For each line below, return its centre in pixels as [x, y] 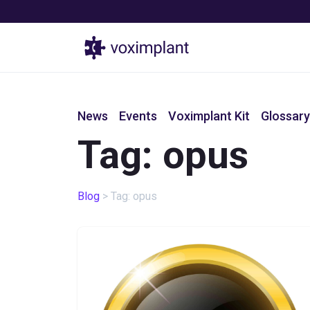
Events [138, 116]
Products [266, 48]
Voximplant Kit [209, 116]
